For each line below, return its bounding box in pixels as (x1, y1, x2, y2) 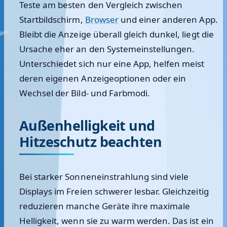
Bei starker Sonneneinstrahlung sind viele (19, 171, 189, 182)
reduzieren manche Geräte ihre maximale (19, 200, 191, 212)
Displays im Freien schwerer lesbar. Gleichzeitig (19, 185, 209, 197)
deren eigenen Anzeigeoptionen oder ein (19, 72, 186, 84)
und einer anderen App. (118, 14, 218, 25)
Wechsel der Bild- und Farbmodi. (19, 87, 150, 99)
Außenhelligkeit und (19, 116, 155, 135)
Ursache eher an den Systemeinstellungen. (19, 43, 195, 55)
